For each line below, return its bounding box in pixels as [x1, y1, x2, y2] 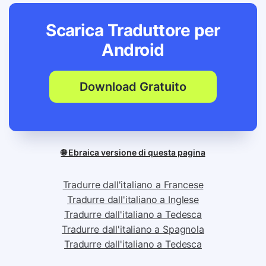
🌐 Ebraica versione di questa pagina [61, 177, 205, 187]
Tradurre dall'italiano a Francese [62, 208, 204, 220]
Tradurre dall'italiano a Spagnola [62, 253, 204, 265]
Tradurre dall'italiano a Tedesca [64, 238, 202, 250]
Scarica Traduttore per [46, 20, 220, 40]
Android [102, 40, 164, 60]
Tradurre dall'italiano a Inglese [67, 223, 199, 235]
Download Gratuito [80, 80, 186, 94]
